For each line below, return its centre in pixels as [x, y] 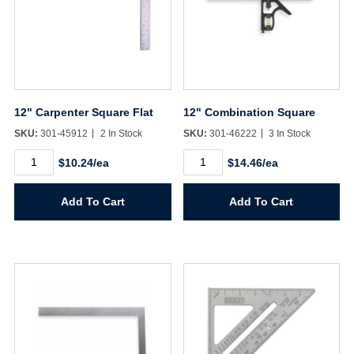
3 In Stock [289, 134]
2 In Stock [120, 134]
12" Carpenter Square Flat [83, 113]
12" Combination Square [249, 113]
